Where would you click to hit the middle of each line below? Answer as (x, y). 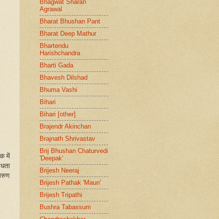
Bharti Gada (56, 66)
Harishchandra (60, 53)
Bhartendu (54, 46)
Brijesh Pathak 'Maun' (70, 183)
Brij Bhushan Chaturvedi (74, 151)
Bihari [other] (58, 114)
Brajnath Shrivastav (67, 139)
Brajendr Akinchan (65, 127)
